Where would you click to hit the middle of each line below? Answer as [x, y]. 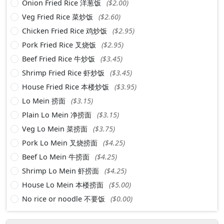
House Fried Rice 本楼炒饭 [66, 86]
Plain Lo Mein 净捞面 [58, 114]
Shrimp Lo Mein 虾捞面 [61, 170]
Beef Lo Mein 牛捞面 [57, 156]
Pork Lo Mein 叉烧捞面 [61, 142]
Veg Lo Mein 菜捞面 [56, 128]
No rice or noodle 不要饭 [64, 198]
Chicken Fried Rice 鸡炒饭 [65, 30]
